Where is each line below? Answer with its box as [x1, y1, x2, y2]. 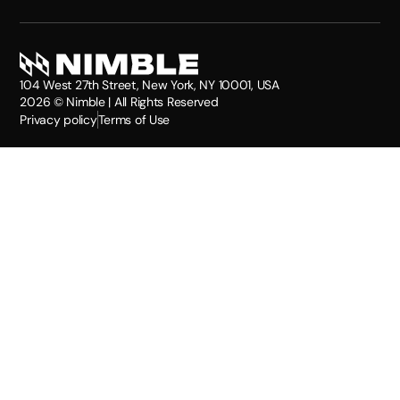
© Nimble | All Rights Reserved [50, 93, 219, 110]
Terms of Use [97, 111, 171, 128]
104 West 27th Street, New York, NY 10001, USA [20, 76, 279, 93]
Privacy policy [20, 111, 97, 128]
